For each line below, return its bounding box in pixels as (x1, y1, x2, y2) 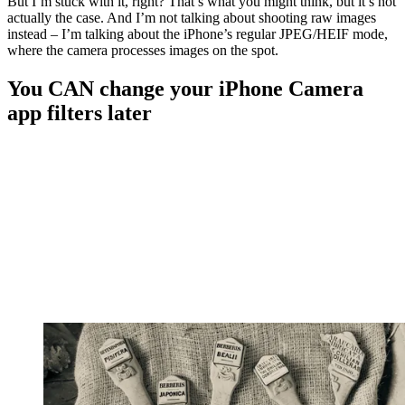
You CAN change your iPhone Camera (7, 77, 363, 101)
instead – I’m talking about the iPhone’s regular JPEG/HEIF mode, (7, 26, 388, 42)
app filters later (7, 101, 152, 126)
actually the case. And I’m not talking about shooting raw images (7, 10, 376, 26)
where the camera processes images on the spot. (7, 42, 278, 59)
